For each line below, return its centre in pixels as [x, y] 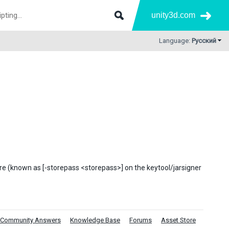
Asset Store [178, 220]
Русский [204, 41]
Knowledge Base [95, 220]
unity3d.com [173, 15]
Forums [141, 220]
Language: [175, 41]
